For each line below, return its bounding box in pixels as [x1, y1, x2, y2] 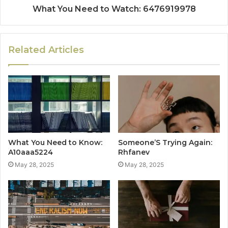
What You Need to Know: [8, 137, 102, 147]
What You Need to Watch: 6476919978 [32, 4, 196, 14]
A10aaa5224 [8, 147, 53, 157]
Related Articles [8, 44, 84, 56]
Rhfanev [118, 147, 150, 157]
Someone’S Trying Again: [118, 137, 212, 147]
